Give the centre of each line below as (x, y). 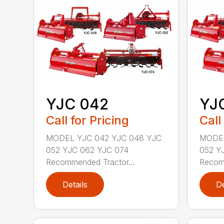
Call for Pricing (88, 120)
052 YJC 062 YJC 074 (87, 150)
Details (75, 185)
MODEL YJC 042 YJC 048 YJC (104, 138)
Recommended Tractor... (90, 162)
